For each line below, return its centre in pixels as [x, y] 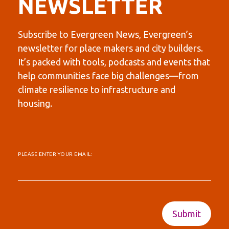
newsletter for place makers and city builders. [110, 48]
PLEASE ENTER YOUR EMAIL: [55, 154]
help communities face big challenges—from [108, 75]
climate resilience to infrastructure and [97, 89]
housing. [35, 103]
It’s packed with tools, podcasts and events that [114, 62]
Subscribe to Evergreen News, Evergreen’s [105, 34]
